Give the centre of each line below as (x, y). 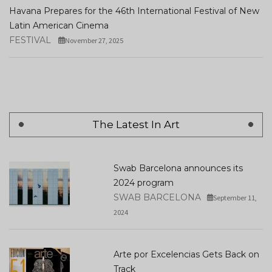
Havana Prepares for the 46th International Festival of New (134, 11)
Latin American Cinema (59, 25)
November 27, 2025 (94, 40)
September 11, (235, 197)
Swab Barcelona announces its (178, 168)
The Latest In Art (136, 124)
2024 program (143, 182)
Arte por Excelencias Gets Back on (186, 254)
